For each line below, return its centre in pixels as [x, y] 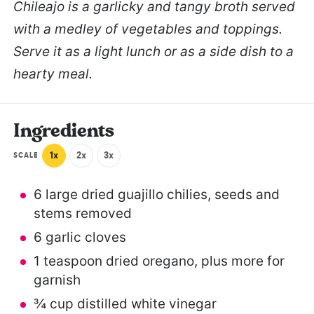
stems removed [82, 214]
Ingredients [64, 131]
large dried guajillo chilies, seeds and [161, 195]
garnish [57, 280]
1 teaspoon [68, 261]
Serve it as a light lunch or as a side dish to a [153, 52]
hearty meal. [53, 74]
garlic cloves [84, 238]
